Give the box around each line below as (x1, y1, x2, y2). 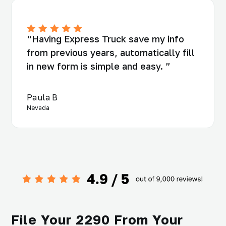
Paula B (27, 92, 58, 103)
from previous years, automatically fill (27, 47, 195, 59)
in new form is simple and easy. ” (27, 61, 171, 72)
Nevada (27, 104, 49, 112)
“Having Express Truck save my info (27, 33, 184, 45)
